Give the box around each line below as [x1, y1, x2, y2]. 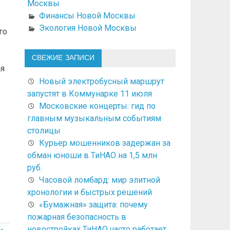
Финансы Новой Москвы [39, 10, 136, 21]
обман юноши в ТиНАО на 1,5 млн [27, 150, 157, 160]
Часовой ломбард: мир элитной [39, 175, 160, 185]
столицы [27, 125, 61, 136]
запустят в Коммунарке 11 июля [27, 88, 152, 99]
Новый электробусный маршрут [39, 76, 164, 86]
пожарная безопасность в [27, 212, 126, 222]
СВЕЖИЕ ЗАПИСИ [31, 53, 94, 63]
